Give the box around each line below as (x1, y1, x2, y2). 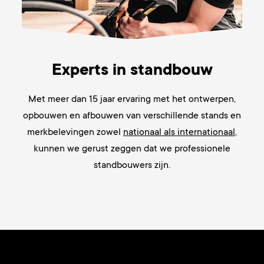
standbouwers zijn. (94, 160, 170, 171)
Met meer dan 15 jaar (28, 94, 117, 105)
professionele (174, 143, 230, 154)
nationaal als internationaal (123, 127, 235, 138)
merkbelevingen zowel (27, 127, 123, 138)
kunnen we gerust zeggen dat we (34, 143, 174, 154)
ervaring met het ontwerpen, (117, 94, 236, 105)
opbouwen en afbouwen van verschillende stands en (23, 110, 241, 121)
